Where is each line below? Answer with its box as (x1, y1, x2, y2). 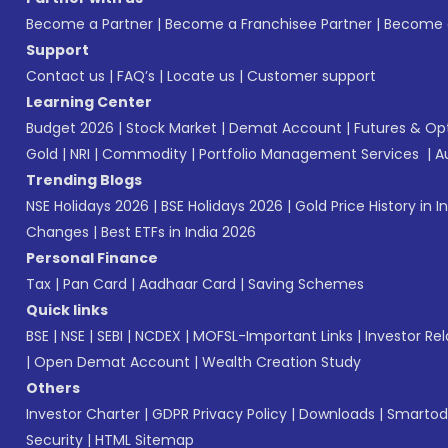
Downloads (299, 403, 375, 424)
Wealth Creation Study (202, 351, 361, 372)
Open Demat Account (34, 351, 190, 372)
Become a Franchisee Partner (165, 13, 372, 34)
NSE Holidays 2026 (26, 195, 149, 216)
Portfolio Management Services (199, 143, 419, 164)
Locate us (167, 65, 235, 86)
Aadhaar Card (139, 273, 236, 294)
